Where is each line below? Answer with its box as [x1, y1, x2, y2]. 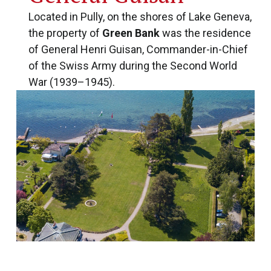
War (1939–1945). [28, 75, 115, 88]
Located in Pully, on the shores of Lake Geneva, [28, 10, 252, 23]
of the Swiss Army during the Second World [28, 59, 237, 72]
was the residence [159, 26, 251, 39]
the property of [28, 26, 102, 39]
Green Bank [102, 26, 160, 39]
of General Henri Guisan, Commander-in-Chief [28, 42, 248, 56]
